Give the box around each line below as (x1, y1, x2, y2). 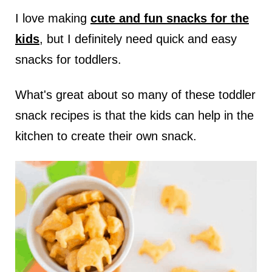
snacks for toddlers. (15, 53, 121, 67)
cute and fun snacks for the (90, 12, 249, 25)
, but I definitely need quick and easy (39, 32, 237, 46)
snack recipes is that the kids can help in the (15, 109, 254, 123)
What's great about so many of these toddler (15, 88, 256, 102)
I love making (15, 12, 90, 25)
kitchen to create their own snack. (15, 129, 197, 143)
